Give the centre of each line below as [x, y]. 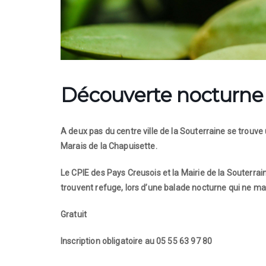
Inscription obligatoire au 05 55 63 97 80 [137, 241]
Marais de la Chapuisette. [109, 146]
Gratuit [74, 215]
